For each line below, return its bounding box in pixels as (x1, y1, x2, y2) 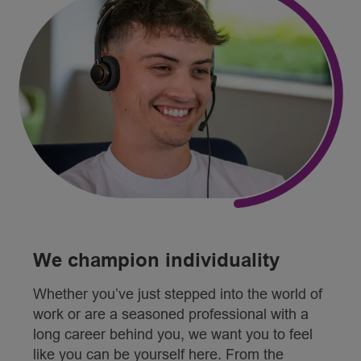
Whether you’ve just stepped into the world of (32, 286, 322, 303)
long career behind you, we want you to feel (32, 326, 313, 343)
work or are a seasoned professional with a (32, 306, 309, 323)
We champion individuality (32, 249, 280, 272)
